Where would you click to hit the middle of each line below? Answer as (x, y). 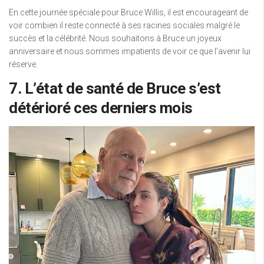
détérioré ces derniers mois (101, 108)
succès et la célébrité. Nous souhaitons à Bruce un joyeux (115, 39)
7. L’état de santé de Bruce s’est (115, 89)
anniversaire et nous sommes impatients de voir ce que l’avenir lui (130, 52)
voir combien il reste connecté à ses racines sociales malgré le (124, 26)
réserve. (23, 65)
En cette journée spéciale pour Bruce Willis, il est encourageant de (128, 13)
